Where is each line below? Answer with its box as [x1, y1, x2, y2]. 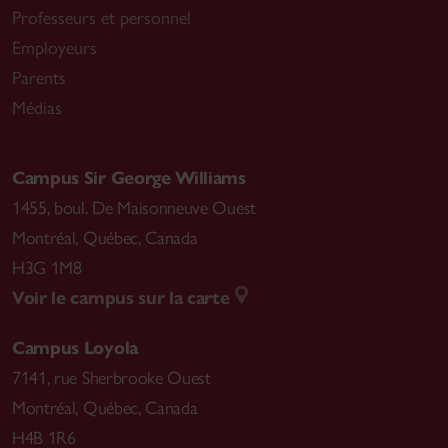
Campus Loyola [12, 337, 138, 360]
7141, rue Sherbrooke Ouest [12, 367, 211, 390]
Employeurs [12, 37, 97, 60]
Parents [12, 67, 66, 90]
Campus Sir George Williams [12, 167, 246, 190]
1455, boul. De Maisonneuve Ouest [12, 197, 256, 220]
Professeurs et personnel [12, 7, 191, 30]
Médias [12, 97, 62, 120]
